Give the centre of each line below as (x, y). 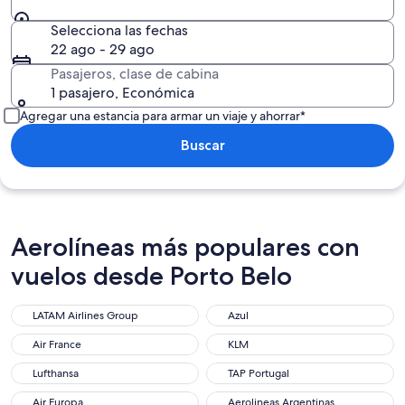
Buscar (202, 145)
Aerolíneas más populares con (185, 247)
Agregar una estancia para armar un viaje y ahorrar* (163, 116)
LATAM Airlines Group (85, 316)
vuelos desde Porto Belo (151, 276)
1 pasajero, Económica (122, 93)
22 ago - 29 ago (103, 49)
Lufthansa (56, 373)
